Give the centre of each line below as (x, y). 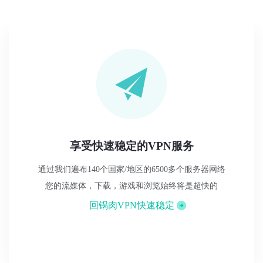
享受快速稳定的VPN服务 (131, 146)
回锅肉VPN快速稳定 (131, 205)
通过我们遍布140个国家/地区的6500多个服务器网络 (131, 169)
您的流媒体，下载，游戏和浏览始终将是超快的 (131, 186)
